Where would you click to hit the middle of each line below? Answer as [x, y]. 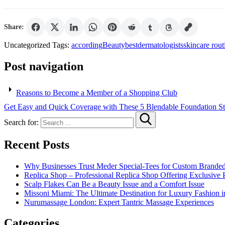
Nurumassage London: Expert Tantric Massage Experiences [119, 202]
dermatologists [160, 45]
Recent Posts [37, 144]
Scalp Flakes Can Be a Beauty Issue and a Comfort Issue [114, 184]
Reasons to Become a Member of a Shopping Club [97, 92]
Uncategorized [27, 45]
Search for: [21, 122]
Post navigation [44, 66]
